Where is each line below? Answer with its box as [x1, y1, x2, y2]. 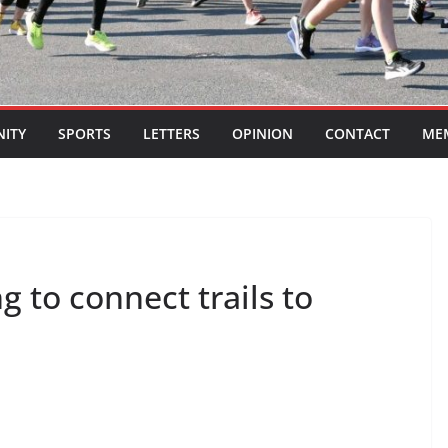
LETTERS [143, 124, 200, 144]
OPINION [232, 124, 293, 144]
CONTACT [325, 124, 390, 144]
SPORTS [58, 124, 111, 144]
